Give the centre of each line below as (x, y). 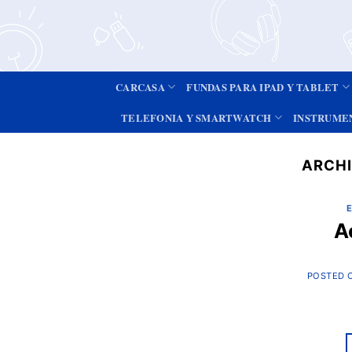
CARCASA (140, 87)
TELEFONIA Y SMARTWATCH (196, 117)
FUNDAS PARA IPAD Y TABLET (263, 87)
